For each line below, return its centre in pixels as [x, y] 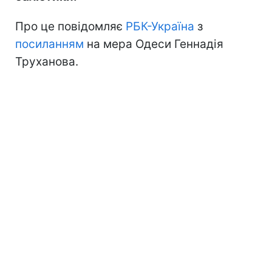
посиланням [49, 44]
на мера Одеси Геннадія [154, 44]
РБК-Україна [160, 26]
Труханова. [47, 61]
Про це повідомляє [70, 26]
